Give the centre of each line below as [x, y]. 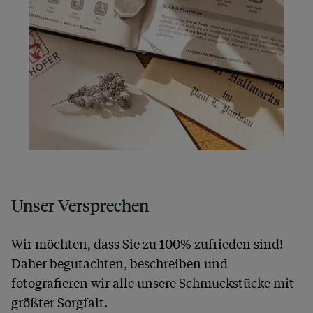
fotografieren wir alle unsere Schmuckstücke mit [153, 282]
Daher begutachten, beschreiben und [119, 262]
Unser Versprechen [80, 205]
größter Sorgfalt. [59, 301]
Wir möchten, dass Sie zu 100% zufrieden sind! [147, 243]
